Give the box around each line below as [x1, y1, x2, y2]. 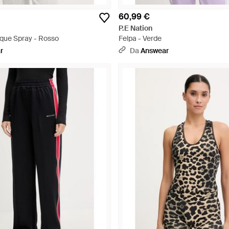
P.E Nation [119, 24, 152, 33]
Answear [141, 46, 169, 55]
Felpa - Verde [119, 34, 162, 43]
